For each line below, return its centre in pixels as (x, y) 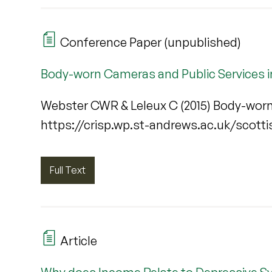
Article (78, 240)
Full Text (68, 170)
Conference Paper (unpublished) (150, 42)
